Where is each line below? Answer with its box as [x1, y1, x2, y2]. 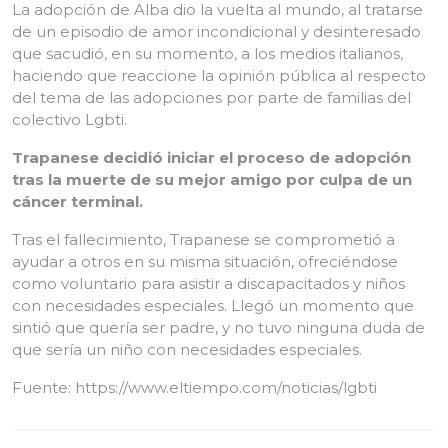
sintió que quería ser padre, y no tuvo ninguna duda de [12, 318, 425, 337]
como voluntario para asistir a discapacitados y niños [12, 274, 405, 293]
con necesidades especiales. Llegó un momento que [12, 296, 414, 315]
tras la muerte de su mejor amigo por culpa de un [12, 170, 412, 189]
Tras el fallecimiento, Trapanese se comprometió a [12, 230, 395, 249]
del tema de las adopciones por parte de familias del [12, 88, 411, 107]
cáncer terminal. [12, 192, 143, 211]
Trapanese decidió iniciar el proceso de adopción [12, 148, 411, 167]
